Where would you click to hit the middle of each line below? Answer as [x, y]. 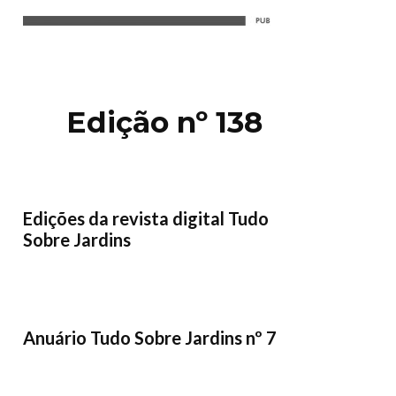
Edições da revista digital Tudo [146, 219]
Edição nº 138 [164, 122]
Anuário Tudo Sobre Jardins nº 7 [150, 338]
